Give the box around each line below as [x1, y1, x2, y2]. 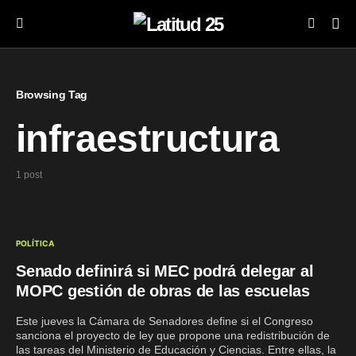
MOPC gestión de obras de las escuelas [16, 282, 310, 300]
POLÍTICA [16, 238, 54, 248]
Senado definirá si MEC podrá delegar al [16, 262, 314, 280]
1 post [16, 169, 42, 180]
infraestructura [16, 118, 279, 160]
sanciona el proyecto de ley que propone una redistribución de [16, 329, 330, 342]
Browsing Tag [16, 88, 87, 101]
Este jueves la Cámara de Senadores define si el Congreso [16, 315, 313, 327]
